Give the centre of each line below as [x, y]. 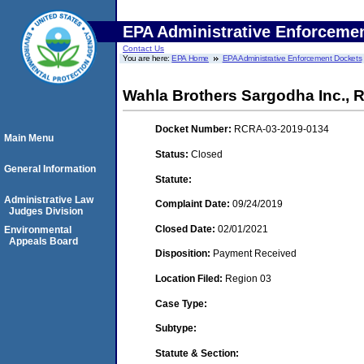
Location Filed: [190, 278]
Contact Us [143, 48]
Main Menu [29, 138]
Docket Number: [195, 130]
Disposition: [184, 254]
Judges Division [46, 211]
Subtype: [176, 329]
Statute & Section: [197, 353]
